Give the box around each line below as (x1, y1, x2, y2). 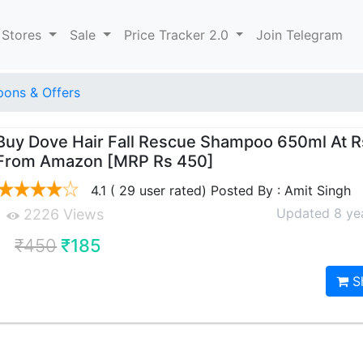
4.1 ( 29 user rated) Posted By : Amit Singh (87, 182, 352, 199)
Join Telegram (256, 27, 344, 43)
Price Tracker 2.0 (123, 27, 233, 43)
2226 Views (19, 206, 105, 223)
